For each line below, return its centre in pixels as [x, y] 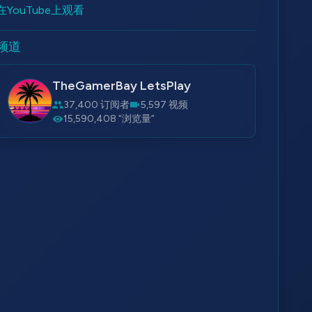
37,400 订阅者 [97, 105]
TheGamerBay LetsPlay [122, 86]
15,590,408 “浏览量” [109, 119]
